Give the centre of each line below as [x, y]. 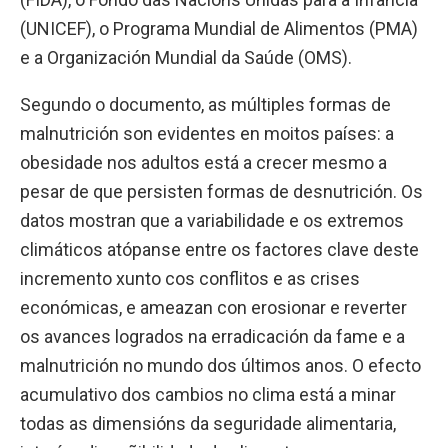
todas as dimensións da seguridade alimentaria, [208, 423]
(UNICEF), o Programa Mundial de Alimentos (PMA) [219, 28]
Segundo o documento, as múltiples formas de [205, 104]
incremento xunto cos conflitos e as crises [190, 278]
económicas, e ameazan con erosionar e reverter [213, 307]
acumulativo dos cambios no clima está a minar [208, 394]
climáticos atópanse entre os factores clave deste [219, 249]
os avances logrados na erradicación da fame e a [212, 336]
